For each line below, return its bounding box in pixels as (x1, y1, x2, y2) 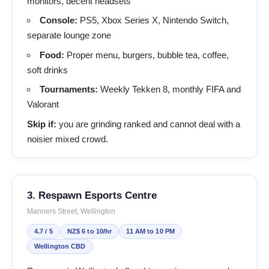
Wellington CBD (34, 242, 86, 250)
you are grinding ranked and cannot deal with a (56, 118, 240, 129)
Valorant (27, 99, 59, 109)
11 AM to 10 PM (126, 227, 175, 235)
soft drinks (27, 64, 68, 75)
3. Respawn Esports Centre (27, 189, 157, 201)
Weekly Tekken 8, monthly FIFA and (98, 84, 241, 94)
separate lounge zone (27, 30, 111, 40)
